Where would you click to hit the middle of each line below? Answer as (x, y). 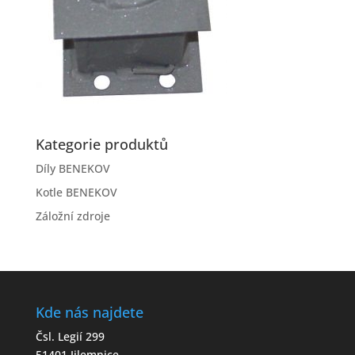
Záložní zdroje (73, 216)
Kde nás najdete (89, 312)
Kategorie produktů (101, 144)
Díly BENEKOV (73, 168)
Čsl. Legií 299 (70, 336)
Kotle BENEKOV (76, 192)
